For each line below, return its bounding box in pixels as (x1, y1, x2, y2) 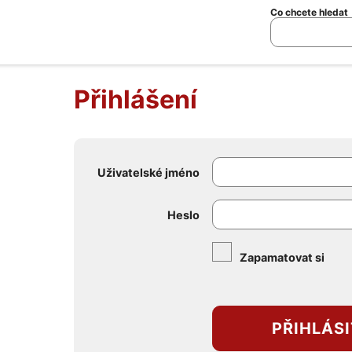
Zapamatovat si (239, 251, 324, 265)
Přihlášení (73, 84, 197, 115)
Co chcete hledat (270, 6, 348, 19)
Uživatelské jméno (97, 166, 200, 180)
